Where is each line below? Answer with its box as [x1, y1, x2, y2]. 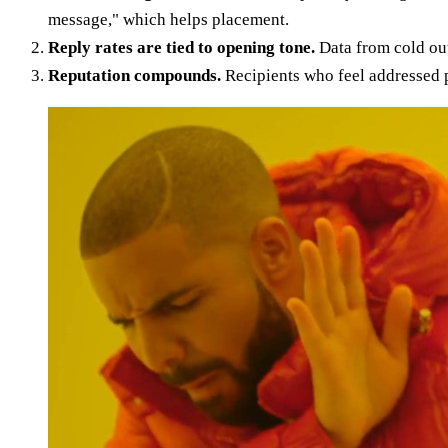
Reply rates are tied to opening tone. [48, 37, 315, 57]
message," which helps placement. [48, 9, 289, 29]
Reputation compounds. [48, 65, 221, 85]
